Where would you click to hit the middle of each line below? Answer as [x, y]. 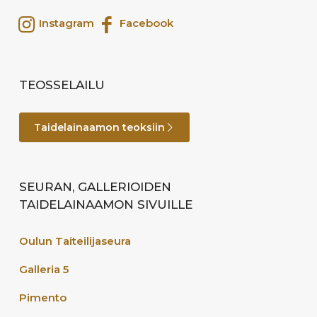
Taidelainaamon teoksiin [99, 127]
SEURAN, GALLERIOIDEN [95, 186]
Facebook [145, 23]
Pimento [43, 297]
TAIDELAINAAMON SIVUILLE [106, 204]
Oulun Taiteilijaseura [75, 241]
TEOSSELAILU [62, 85]
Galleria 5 [44, 269]
